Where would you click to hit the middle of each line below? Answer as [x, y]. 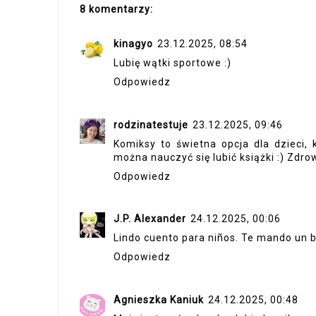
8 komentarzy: [116, 9]
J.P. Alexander [150, 219]
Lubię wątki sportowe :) [172, 63]
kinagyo [133, 44]
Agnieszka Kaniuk [159, 299]
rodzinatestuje [151, 124]
